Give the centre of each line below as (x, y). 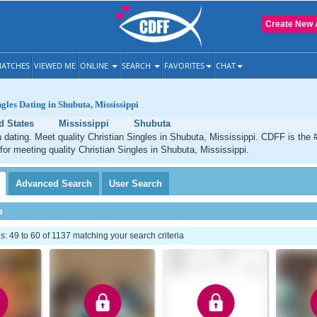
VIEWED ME (55, 65)
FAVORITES (184, 65)
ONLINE (95, 65)
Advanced (39, 184)
